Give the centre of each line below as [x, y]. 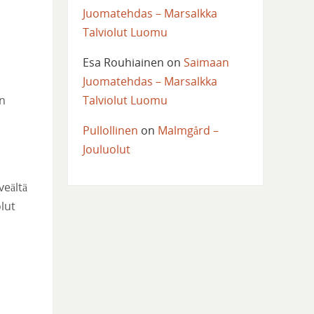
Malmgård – [188, 131]
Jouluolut [106, 150]
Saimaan [206, 63]
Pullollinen [110, 131]
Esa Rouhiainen [123, 63]
